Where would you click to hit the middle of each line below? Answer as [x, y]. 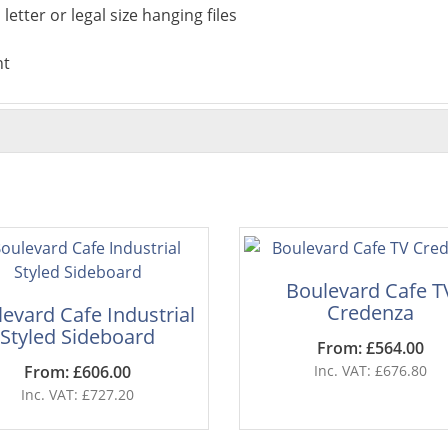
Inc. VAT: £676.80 [370, 370]
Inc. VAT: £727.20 [78, 394]
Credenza [370, 312]
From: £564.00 [370, 348]
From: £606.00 [78, 372]
